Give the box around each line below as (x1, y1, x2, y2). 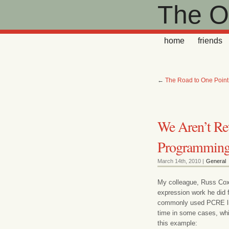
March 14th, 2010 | (157, 157, 205, 164)
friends (198, 36, 222, 45)
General (205, 157, 226, 164)
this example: (157, 219, 197, 227)
